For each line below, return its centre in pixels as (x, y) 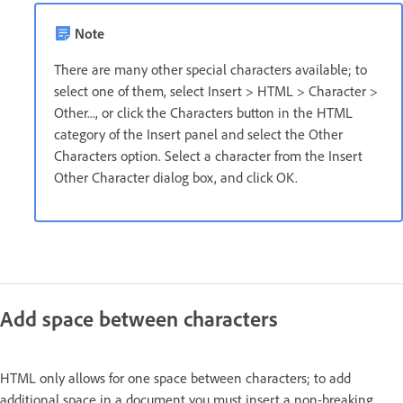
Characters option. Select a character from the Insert (208, 155)
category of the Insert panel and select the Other (198, 134)
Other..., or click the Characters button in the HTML (203, 112)
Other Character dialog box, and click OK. (176, 177)
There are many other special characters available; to (210, 69)
